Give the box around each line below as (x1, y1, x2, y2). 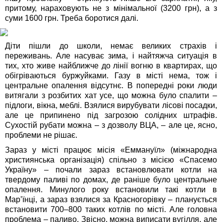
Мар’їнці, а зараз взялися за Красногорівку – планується (5, 195, 217, 204)
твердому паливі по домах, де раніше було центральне (5, 175, 217, 184)
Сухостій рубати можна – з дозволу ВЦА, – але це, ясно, (5, 121, 217, 130)
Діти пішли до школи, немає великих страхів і (5, 42, 217, 51)
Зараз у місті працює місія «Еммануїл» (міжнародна (5, 146, 217, 155)
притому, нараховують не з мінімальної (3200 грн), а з (5, 4, 217, 13)
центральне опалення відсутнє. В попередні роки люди (5, 81, 217, 90)
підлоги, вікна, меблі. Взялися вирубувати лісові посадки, (5, 101, 217, 110)
